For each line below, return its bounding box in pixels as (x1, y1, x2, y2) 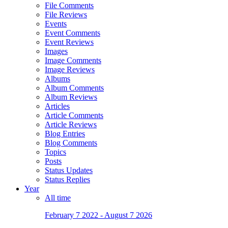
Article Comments (45, 111, 103, 120)
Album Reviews (45, 93, 97, 102)
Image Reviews (45, 65, 95, 74)
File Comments (45, 1, 94, 10)
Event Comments (45, 28, 100, 38)
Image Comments (45, 56, 101, 65)
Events (45, 19, 67, 28)
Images (45, 47, 68, 56)
